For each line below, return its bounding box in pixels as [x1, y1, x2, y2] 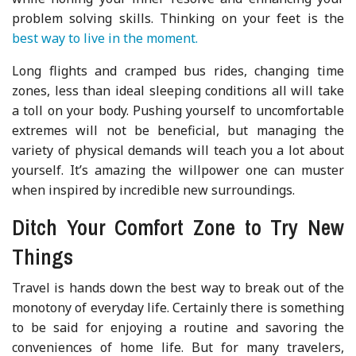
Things [12, 242, 74, 271]
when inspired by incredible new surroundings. [12, 180, 296, 199]
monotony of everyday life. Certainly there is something [12, 298, 344, 316]
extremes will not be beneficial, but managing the [12, 121, 344, 139]
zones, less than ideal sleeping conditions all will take [12, 81, 344, 99]
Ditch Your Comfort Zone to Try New [12, 212, 344, 242]
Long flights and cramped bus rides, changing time [12, 61, 344, 79]
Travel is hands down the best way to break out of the [12, 278, 344, 296]
